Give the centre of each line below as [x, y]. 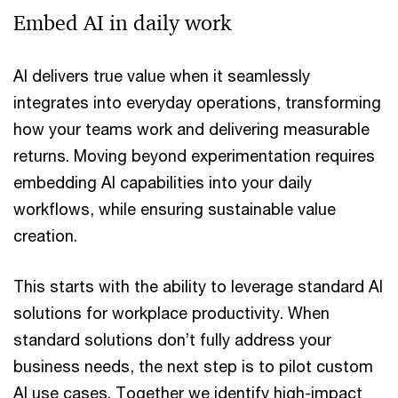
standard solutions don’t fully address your [172, 339]
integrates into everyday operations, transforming [197, 102]
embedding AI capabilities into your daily [163, 182]
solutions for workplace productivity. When [171, 313]
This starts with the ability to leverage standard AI [198, 286]
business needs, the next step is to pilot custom [193, 366]
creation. [45, 235]
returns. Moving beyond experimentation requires [194, 155]
